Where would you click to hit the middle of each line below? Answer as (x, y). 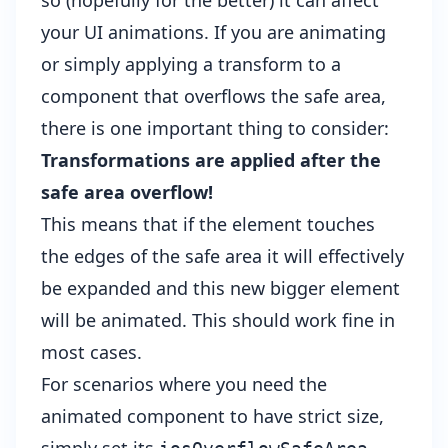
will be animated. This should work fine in (218, 320)
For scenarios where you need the (184, 384)
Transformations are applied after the (211, 160)
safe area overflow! (127, 192)
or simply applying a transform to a (191, 64)
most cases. (91, 352)
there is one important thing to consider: (215, 128)
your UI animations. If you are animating (213, 32)
